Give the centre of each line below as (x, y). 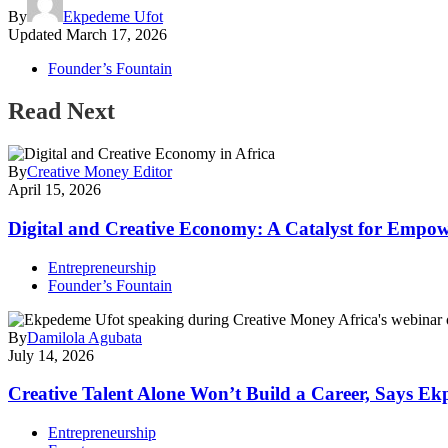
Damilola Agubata (84, 337)
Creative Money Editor (99, 172)
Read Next (61, 111)
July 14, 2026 (51, 355)
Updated (35, 35)
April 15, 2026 (54, 190)
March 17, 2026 (116, 35)
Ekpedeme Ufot (113, 17)
